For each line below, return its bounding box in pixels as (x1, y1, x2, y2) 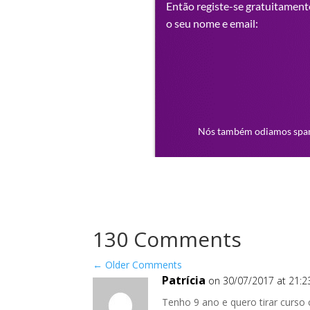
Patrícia (162, 273, 206, 288)
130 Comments (93, 225, 242, 253)
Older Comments (102, 258, 183, 271)
